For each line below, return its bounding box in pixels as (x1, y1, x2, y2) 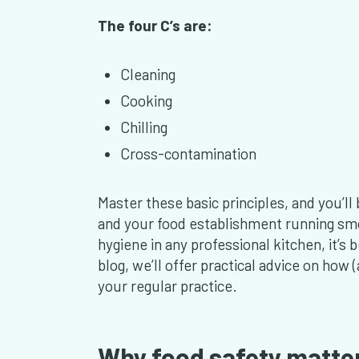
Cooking (120, 91, 172, 111)
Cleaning (120, 65, 175, 84)
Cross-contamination (120, 144, 256, 163)
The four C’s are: (98, 16, 212, 35)
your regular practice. (98, 276, 240, 296)
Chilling (120, 118, 167, 137)
